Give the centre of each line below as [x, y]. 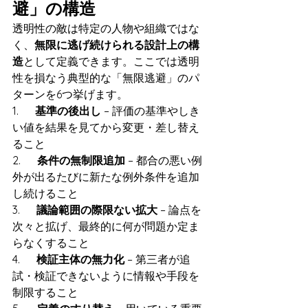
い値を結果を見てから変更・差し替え [106, 128]
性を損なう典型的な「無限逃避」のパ [106, 78]
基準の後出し [68, 111]
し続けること [45, 194]
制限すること [45, 293]
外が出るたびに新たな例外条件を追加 [106, 177]
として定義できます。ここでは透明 [111, 62]
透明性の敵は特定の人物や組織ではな [106, 29]
